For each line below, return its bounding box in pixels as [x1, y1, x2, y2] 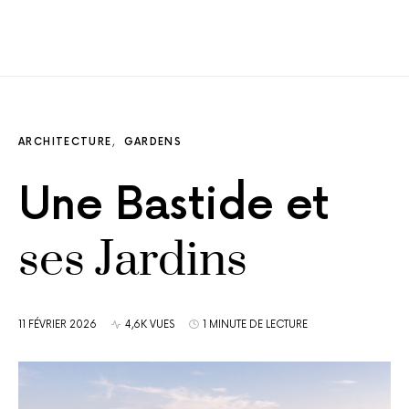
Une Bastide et [18, 179, 330, 232]
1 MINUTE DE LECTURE [203, 318, 308, 330]
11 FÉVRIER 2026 [18, 318, 97, 330]
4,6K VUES [125, 318, 174, 330]
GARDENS [123, 135, 183, 148]
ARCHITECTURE [18, 135, 112, 148]
